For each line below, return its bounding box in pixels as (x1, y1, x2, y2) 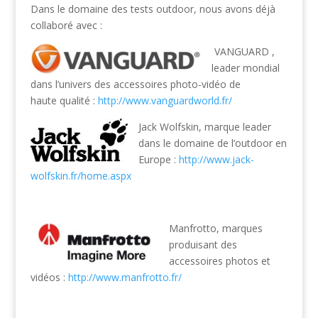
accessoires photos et (168, 254, 270, 268)
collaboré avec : (30, 18, 102, 33)
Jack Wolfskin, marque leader (138, 120, 271, 134)
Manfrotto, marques (168, 221, 263, 236)
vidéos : (30, 270, 68, 285)
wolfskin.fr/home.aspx (30, 169, 131, 183)
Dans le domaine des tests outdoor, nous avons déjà (30, 2, 275, 16)
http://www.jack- (178, 153, 254, 167)
